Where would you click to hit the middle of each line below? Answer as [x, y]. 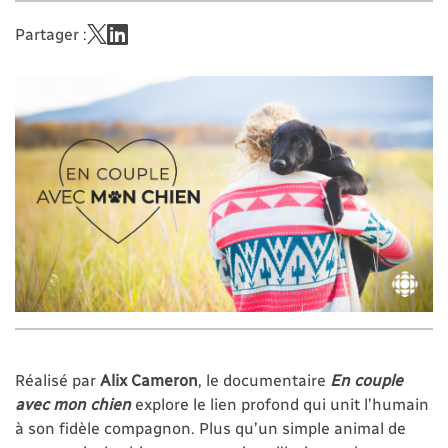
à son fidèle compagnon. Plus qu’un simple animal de [210, 427]
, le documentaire [264, 379]
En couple [366, 379]
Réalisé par [57, 379]
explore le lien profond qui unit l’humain [280, 403]
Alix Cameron [149, 379]
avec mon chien [73, 403]
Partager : [51, 34]
